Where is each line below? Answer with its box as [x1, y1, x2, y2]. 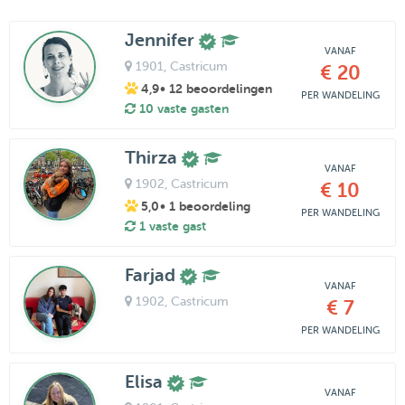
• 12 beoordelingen [159, 80, 272, 96]
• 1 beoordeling [159, 198, 250, 213]
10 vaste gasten [135, 100, 229, 116]
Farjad [124, 264, 180, 286]
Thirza [124, 146, 182, 168]
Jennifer [124, 30, 199, 51]
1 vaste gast [135, 218, 206, 233]
